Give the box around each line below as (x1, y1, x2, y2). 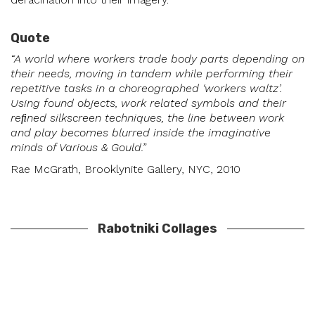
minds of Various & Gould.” (11, 141, 146, 155)
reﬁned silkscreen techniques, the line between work (11, 111, 284, 125)
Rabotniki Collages (98, 220, 217, 236)
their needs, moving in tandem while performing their (11, 67, 292, 81)
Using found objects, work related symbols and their (11, 96, 286, 110)
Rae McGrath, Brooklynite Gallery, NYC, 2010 (11, 162, 240, 176)
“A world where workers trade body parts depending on (11, 52, 304, 66)
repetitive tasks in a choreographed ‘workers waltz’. (11, 82, 282, 96)
